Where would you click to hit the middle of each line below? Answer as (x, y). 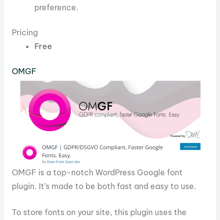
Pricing (25, 32)
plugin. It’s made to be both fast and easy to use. (104, 186)
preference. (57, 7)
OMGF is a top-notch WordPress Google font (97, 173)
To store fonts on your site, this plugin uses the (99, 212)
